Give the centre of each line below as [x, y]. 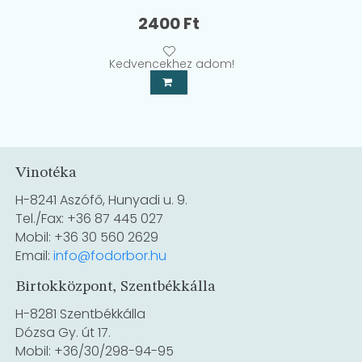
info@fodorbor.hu [110, 256]
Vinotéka [46, 173]
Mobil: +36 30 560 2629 [87, 238]
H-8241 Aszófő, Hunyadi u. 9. [102, 200]
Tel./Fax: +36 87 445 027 [90, 219]
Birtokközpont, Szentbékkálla [116, 287]
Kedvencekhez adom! [171, 64]
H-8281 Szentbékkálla [81, 314]
